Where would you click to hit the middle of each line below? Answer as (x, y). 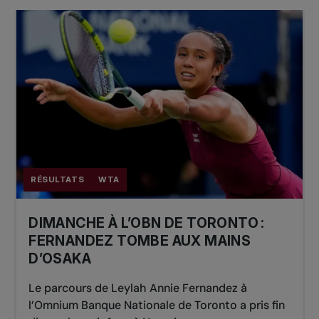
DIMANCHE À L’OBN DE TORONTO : (147, 223)
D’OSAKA (60, 259)
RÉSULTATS (58, 180)
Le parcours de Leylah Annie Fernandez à (138, 288)
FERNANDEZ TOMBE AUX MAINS (140, 241)
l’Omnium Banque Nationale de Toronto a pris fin (157, 305)
